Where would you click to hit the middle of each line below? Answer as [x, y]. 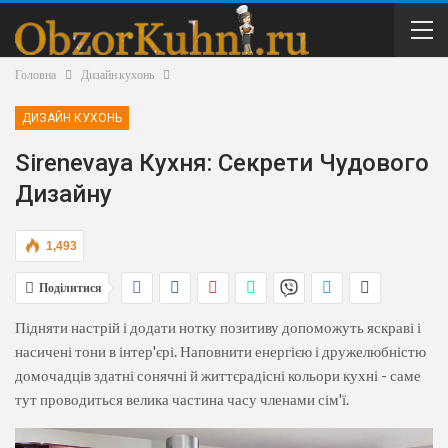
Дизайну [63, 194]
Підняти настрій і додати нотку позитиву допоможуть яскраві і [218, 327]
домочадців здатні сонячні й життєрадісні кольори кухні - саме [218, 375]
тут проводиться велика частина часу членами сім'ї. [182, 399]
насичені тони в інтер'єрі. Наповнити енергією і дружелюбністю [220, 351]
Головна [35, 74]
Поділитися [70, 287]
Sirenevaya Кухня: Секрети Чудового [222, 163]
